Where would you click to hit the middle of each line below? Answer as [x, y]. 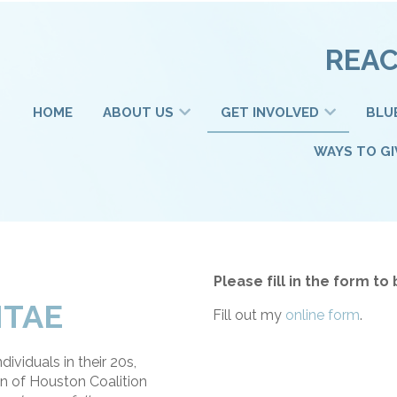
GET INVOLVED [270, 112]
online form [322, 315]
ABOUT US [139, 112]
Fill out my [249, 315]
